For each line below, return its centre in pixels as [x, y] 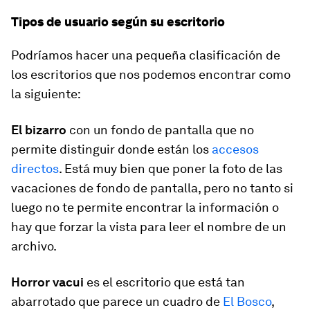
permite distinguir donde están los [111, 149]
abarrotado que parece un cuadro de [117, 301]
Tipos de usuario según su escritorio [118, 22]
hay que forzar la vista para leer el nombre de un [149, 227]
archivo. [34, 246]
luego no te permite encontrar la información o [145, 207]
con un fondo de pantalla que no [160, 130]
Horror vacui [49, 282]
